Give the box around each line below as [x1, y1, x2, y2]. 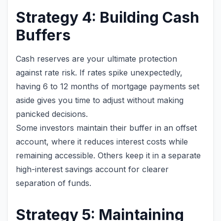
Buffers [16, 26, 71, 44]
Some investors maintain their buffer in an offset [16, 123, 197, 133]
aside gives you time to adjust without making [16, 95, 184, 105]
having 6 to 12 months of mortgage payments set [16, 81, 199, 91]
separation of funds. [16, 178, 91, 188]
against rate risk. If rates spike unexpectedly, [16, 68, 183, 77]
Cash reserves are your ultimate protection [16, 54, 177, 64]
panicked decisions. [16, 109, 88, 119]
